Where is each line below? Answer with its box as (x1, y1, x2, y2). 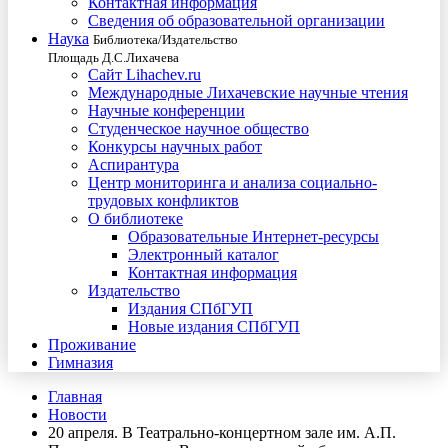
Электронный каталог (128, 246, 279, 263)
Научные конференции (88, 102, 245, 119)
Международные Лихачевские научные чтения (88, 84, 408, 101)
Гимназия (48, 354, 113, 371)
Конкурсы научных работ (88, 138, 262, 155)
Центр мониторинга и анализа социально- (88, 174, 377, 191)
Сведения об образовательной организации (88, 12, 385, 29)
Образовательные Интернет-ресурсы (128, 228, 379, 245)
